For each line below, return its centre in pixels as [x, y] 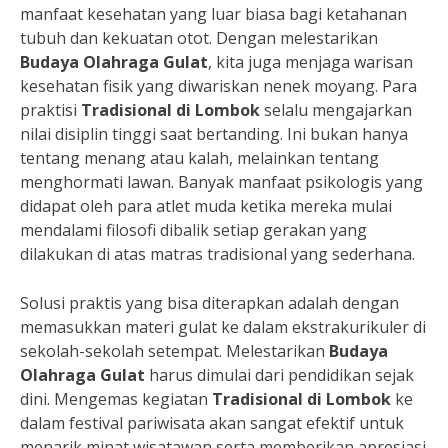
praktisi [50, 110]
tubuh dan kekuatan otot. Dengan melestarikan [199, 38]
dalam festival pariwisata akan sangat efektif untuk [212, 423]
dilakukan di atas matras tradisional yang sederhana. [217, 254]
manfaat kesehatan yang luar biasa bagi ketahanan [213, 14]
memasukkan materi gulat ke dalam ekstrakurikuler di [223, 327]
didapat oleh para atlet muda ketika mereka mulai [206, 206]
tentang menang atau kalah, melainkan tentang [199, 158]
